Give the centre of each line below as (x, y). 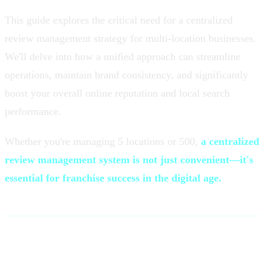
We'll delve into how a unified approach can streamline (123, 56)
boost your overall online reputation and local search (117, 93)
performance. (33, 111)
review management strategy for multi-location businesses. (131, 38)
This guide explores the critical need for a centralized (119, 20)
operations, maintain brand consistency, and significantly (126, 75)
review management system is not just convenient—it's (129, 159)
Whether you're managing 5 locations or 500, (103, 141)
